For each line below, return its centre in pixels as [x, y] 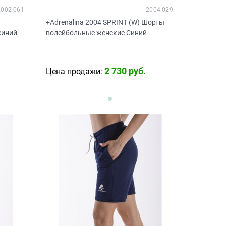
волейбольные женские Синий [96, 33]
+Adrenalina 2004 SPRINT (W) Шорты [105, 22]
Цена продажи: [74, 72]
